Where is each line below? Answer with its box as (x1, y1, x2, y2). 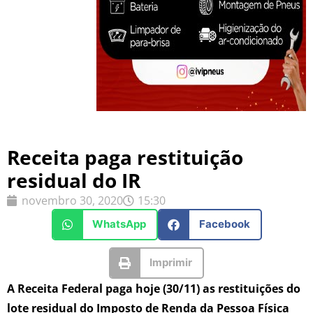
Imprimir (150, 256, 193, 270)
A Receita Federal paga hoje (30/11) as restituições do (7, 280, 300, 296)
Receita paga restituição (7, 143, 243, 170)
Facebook (198, 217, 250, 231)
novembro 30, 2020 (22, 192, 123, 208)
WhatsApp (92, 217, 146, 231)
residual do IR (7, 166, 140, 194)
